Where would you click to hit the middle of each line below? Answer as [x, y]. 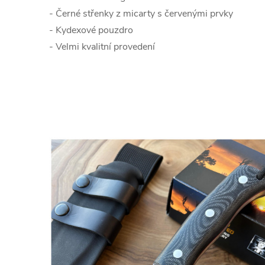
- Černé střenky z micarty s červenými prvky [141, 14]
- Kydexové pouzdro [91, 30]
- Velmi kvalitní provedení [102, 47]
